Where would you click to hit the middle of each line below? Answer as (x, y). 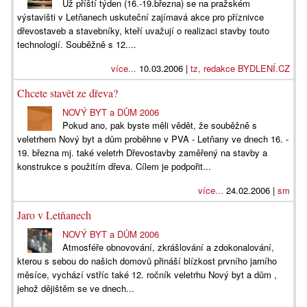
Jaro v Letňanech (54, 215)
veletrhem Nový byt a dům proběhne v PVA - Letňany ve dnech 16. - (153, 139)
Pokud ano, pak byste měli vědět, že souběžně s (160, 125)
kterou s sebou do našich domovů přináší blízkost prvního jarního (147, 261)
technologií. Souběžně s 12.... (77, 44)
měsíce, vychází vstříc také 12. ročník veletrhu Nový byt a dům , (147, 274)
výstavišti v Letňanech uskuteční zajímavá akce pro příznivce (140, 17)
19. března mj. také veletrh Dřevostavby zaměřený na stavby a (142, 152)
